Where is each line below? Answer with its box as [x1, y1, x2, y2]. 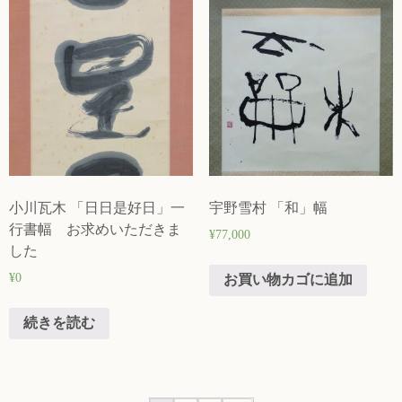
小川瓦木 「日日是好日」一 [9, 199, 185, 215]
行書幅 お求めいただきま [9, 221, 181, 237]
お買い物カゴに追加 [223, 272, 353, 288]
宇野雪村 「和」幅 [208, 199, 328, 215]
